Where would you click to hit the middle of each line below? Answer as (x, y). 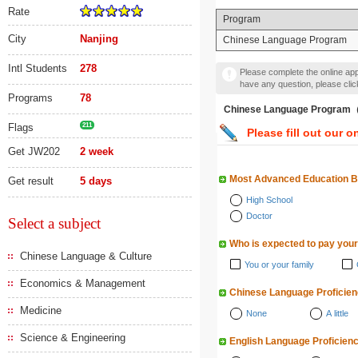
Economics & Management (83, 283)
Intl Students (38, 68)
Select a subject (54, 223)
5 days (96, 181)
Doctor (259, 216)
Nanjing (99, 39)
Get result (31, 181)
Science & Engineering (73, 338)
